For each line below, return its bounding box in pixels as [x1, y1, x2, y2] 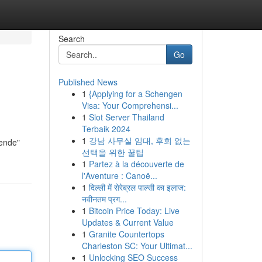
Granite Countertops [88, 228, 164, 240]
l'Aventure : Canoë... [81, 170, 157, 181]
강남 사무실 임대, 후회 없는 [88, 135, 191, 146]
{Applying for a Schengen [88, 88, 182, 99]
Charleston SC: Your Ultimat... [81, 240, 192, 251]
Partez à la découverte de [88, 158, 184, 170]
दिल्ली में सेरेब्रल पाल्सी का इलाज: [88, 181, 186, 193]
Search [58, 33, 85, 44]
